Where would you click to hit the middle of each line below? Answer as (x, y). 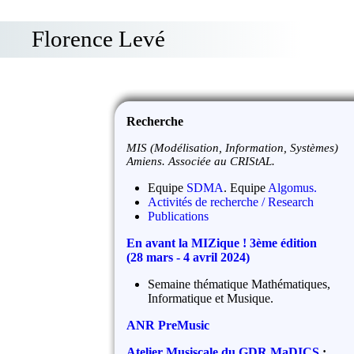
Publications (179, 217)
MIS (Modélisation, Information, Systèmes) (233, 148)
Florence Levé (98, 39)
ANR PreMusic (168, 326)
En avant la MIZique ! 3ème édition (222, 243)
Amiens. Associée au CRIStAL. (201, 162)
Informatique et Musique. (211, 299)
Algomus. (293, 188)
